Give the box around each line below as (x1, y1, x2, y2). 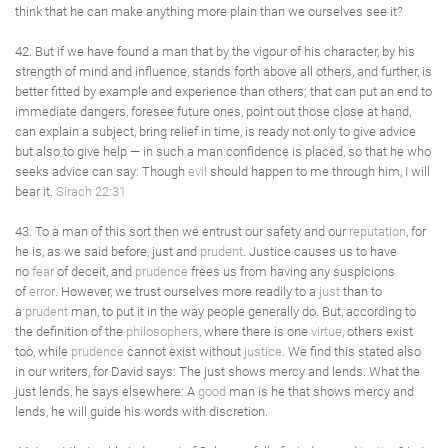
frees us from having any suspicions (188, 264, 395, 279)
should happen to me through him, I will (207, 164, 430, 179)
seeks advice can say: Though (15, 164, 188, 179)
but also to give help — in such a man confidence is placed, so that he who (15, 144, 431, 159)
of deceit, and (54, 264, 135, 279)
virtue (311, 324, 342, 339)
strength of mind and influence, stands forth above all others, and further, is (15, 64, 432, 79)
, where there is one (199, 324, 311, 339)
